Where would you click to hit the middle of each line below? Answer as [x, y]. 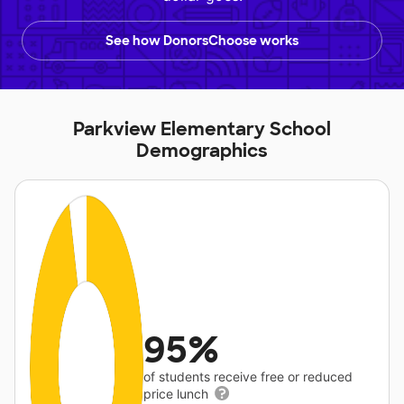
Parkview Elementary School [202, 129]
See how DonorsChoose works [202, 41]
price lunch [178, 394]
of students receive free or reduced [248, 376]
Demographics [202, 151]
